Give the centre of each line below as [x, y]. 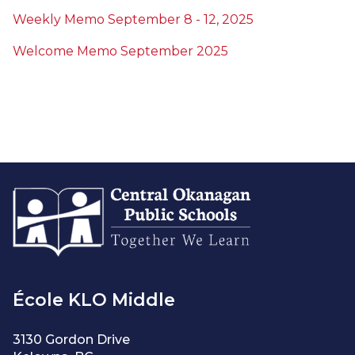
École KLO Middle [94, 300]
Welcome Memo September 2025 [120, 51]
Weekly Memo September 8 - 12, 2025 [133, 19]
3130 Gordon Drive [71, 339]
